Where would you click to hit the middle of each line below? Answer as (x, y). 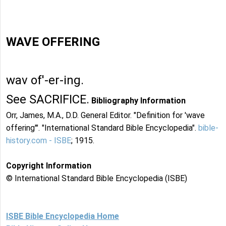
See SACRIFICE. (48, 100)
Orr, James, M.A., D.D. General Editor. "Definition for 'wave (105, 116)
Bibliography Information (138, 101)
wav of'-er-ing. (45, 80)
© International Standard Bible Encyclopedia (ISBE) (97, 179)
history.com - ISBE (39, 141)
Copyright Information (49, 166)
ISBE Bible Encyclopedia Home (63, 216)
